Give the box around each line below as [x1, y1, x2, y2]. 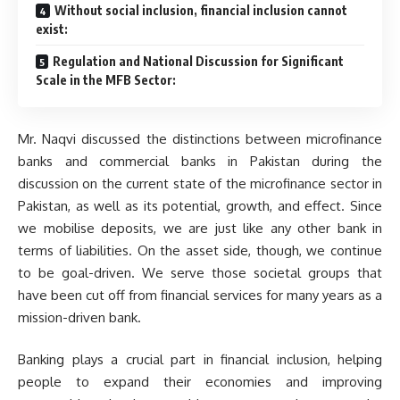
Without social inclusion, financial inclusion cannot [54, 3, 347, 19]
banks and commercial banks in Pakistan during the [18, 152, 382, 170]
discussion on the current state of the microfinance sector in [18, 174, 382, 192]
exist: [36, 21, 68, 37]
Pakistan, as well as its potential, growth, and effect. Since [18, 196, 382, 214]
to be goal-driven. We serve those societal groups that [18, 263, 382, 281]
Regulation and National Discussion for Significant [53, 54, 344, 70]
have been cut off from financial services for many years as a [18, 286, 382, 304]
